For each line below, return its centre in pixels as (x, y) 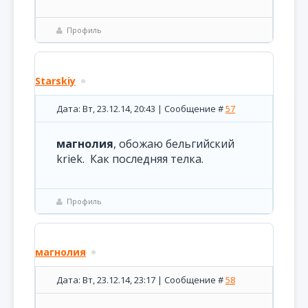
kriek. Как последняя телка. (130, 159)
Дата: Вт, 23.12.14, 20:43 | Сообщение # (141, 109)
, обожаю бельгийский (174, 144)
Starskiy (55, 81)
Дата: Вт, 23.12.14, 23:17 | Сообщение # (141, 280)
